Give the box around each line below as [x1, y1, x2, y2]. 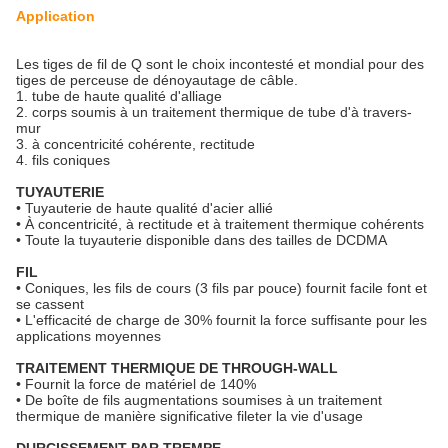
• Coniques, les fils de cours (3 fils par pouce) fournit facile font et [16, 280, 427, 296]
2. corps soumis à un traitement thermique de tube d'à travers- [16, 104, 412, 120]
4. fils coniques [16, 152, 110, 168]
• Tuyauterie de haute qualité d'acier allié [16, 200, 273, 216]
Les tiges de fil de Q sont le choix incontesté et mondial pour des [16, 56, 424, 72]
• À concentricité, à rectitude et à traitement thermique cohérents [16, 216, 424, 232]
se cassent [16, 296, 84, 312]
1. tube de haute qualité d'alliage [16, 88, 222, 104]
